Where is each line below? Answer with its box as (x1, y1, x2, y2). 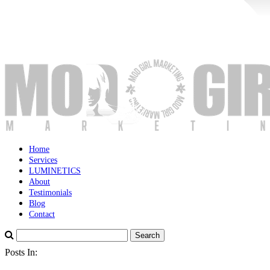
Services (29, 155, 57, 165)
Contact (29, 210, 55, 219)
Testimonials (29, 188, 72, 197)
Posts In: (5, 247, 37, 257)
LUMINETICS (29, 166, 81, 175)
